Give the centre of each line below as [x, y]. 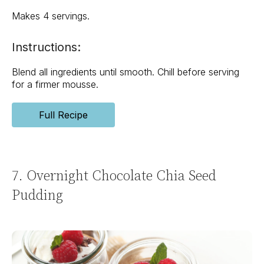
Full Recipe [63, 115]
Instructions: [46, 47]
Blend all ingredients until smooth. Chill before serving [126, 72]
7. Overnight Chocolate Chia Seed [114, 176]
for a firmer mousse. [55, 85]
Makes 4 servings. [51, 16]
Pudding [37, 195]
